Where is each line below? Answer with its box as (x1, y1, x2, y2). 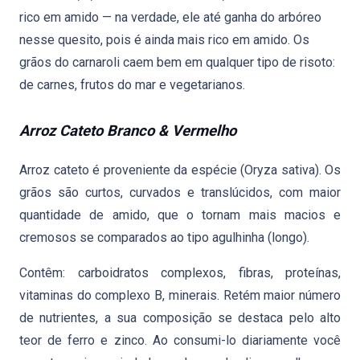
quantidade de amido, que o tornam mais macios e (19, 207, 341, 223)
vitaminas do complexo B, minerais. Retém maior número (19, 288, 341, 303)
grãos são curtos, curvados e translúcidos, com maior (19, 185, 341, 200)
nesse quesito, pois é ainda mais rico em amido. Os (19, 32, 309, 47)
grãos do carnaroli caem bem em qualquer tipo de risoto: (19, 55, 335, 70)
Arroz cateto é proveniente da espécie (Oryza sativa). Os (19, 162, 341, 178)
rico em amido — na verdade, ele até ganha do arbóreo (19, 10, 321, 25)
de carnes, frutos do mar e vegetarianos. (19, 77, 245, 92)
